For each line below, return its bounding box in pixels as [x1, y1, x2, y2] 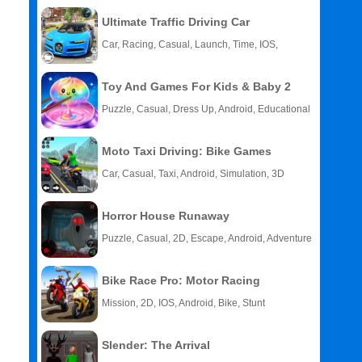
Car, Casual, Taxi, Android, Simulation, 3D [102, 168, 284, 179]
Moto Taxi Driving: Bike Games [102, 145, 271, 158]
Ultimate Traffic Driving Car [102, 15, 250, 28]
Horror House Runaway [102, 209, 229, 222]
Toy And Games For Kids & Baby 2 [102, 80, 291, 93]
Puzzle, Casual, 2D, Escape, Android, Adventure [102, 233, 312, 244]
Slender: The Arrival [102, 339, 210, 351]
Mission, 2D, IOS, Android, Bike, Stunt [102, 297, 265, 309]
